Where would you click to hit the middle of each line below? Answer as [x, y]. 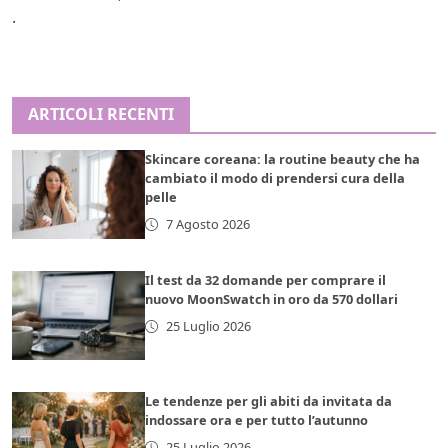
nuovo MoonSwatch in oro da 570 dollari [272, 298]
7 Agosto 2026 [207, 223]
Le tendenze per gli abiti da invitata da [269, 400]
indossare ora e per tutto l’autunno [257, 419]
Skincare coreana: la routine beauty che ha [283, 158]
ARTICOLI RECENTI [101, 113]
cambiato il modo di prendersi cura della [275, 177]
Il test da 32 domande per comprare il [266, 279]
